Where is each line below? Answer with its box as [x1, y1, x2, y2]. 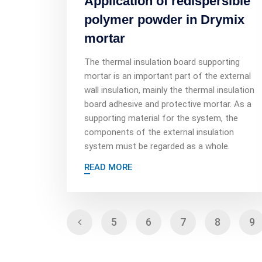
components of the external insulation [84, 127, 234, 137]
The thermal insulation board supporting [84, 57, 240, 67]
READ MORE [84, 162, 132, 173]
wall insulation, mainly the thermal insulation [84, 85, 254, 95]
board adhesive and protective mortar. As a [84, 99, 251, 109]
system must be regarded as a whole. [84, 141, 230, 151]
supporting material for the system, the [84, 113, 238, 123]
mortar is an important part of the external [84, 71, 251, 81]
